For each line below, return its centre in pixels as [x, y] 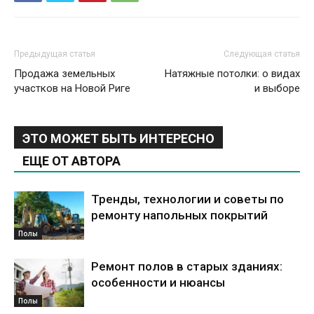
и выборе [277, 88]
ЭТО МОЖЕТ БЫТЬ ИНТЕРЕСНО [118, 138]
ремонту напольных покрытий [179, 215]
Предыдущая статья [55, 54]
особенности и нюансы [158, 282]
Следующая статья [262, 54]
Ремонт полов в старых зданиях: [187, 266]
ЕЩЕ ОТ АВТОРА [71, 161]
